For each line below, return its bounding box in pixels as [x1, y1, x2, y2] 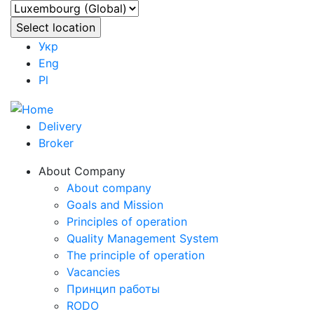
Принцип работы [67, 281, 160, 296]
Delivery [39, 118, 82, 133]
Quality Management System [67, 231, 219, 245]
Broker [39, 135, 74, 150]
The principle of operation [67, 247, 205, 262]
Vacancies [67, 264, 120, 279]
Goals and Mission [67, 197, 163, 212]
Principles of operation [67, 214, 187, 228]
